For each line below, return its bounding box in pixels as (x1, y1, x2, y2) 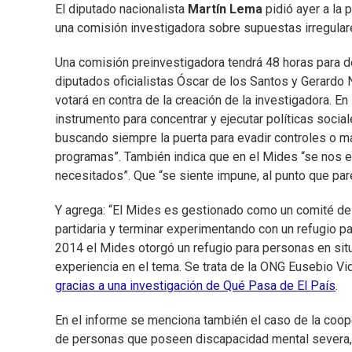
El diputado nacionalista (55, 2, 188, 17)
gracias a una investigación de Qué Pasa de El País (55, 278, 335, 294)
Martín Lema (188, 2, 262, 17)
